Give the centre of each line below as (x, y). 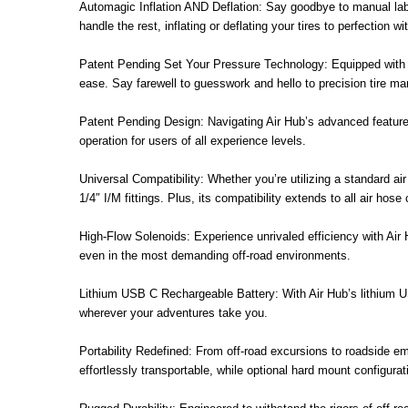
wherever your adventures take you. (173, 312)
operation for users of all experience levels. (193, 140)
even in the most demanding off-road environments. (215, 255)
